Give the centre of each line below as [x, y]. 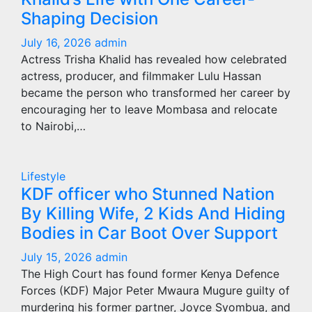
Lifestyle [43, 176]
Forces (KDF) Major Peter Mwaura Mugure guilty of [155, 290]
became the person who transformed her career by [156, 93]
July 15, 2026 [58, 257]
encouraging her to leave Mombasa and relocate [149, 109]
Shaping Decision [89, 18]
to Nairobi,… [53, 126]
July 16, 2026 [58, 42]
